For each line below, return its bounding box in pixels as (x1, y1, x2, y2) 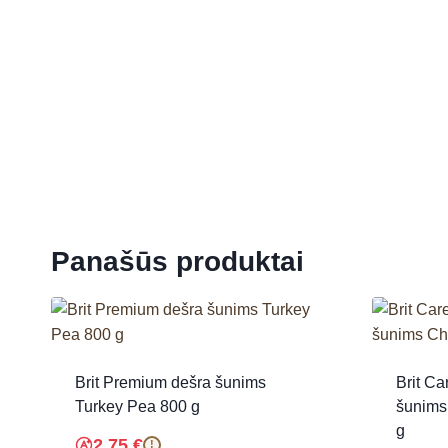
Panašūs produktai (51, 245, 304, 277)
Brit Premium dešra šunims (75, 373, 266, 391)
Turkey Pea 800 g (75, 397, 200, 415)
